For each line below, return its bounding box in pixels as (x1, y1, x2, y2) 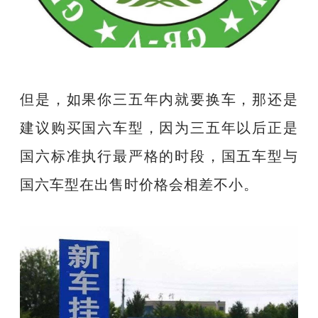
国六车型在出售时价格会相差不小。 (20, 172, 259, 194)
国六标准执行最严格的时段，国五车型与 (20, 144, 298, 165)
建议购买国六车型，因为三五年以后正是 (20, 116, 298, 137)
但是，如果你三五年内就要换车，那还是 (20, 87, 298, 109)
